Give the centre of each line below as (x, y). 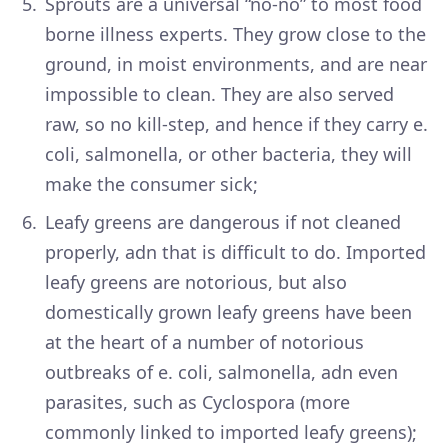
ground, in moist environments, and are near (236, 64)
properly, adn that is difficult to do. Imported (235, 251)
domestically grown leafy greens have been (228, 311)
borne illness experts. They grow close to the (235, 34)
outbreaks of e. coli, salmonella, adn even (221, 371)
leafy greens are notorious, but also (196, 281)
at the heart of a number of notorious (204, 341)
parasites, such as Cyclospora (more (197, 401)
